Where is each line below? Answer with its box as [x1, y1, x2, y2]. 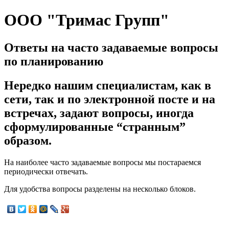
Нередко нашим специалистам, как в [4, 78, 211, 92]
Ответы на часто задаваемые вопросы [4, 40, 218, 54]
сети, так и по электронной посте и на [4, 92, 215, 106]
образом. [4, 133, 52, 147]
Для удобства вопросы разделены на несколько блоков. [4, 184, 196, 193]
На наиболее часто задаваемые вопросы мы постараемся [4, 157, 201, 167]
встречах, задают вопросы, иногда [4, 106, 194, 120]
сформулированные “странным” [4, 120, 186, 133]
